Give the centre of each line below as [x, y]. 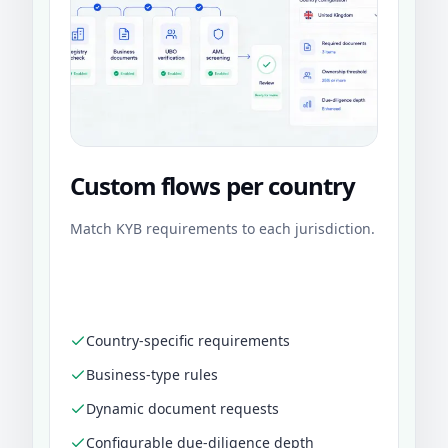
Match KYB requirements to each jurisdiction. [222, 229]
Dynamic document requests [182, 409]
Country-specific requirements [188, 341]
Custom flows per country [212, 186]
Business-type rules [152, 375]
